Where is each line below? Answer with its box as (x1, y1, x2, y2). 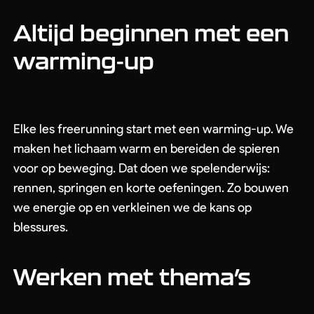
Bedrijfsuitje (191, 39, 257, 54)
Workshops (191, 2, 252, 18)
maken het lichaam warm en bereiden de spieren (13, 141, 280, 156)
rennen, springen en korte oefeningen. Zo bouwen (13, 180, 289, 196)
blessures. (13, 219, 68, 235)
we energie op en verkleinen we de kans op (13, 200, 252, 215)
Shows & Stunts (55, 39, 139, 54)
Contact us (38, 85, 93, 98)
